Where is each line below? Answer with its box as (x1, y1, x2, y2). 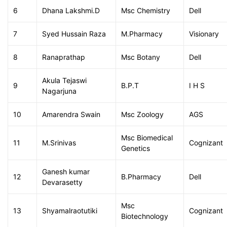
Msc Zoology (121, 110, 164, 119)
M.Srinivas (42, 138, 76, 147)
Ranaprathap (42, 53, 85, 61)
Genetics (121, 144, 150, 153)
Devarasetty (42, 178, 83, 186)
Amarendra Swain (42, 110, 100, 119)
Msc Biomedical (121, 133, 173, 142)
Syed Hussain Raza (42, 29, 106, 38)
